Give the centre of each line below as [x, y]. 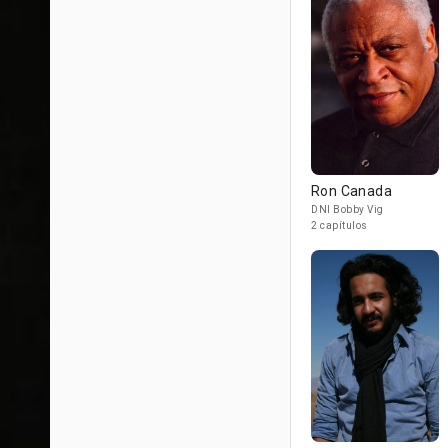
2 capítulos [339, 225]
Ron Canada [351, 191]
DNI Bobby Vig [347, 209]
